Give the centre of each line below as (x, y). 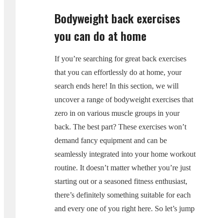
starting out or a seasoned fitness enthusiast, (121, 181)
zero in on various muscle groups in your (117, 113)
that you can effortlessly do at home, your (118, 72)
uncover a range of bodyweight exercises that (124, 99)
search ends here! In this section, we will (117, 86)
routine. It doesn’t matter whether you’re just (123, 167)
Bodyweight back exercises (117, 18)
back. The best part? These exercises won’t (120, 127)
